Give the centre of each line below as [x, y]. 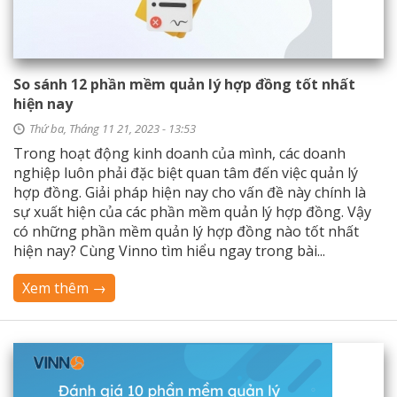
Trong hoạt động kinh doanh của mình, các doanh [179, 153]
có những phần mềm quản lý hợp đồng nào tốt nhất [186, 231]
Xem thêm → [64, 288]
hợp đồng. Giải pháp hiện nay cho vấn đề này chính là [190, 192]
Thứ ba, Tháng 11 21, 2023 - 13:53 [113, 128]
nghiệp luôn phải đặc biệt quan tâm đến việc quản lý [186, 173]
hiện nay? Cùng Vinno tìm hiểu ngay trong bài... [169, 251]
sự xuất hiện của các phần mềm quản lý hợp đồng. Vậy [192, 212]
